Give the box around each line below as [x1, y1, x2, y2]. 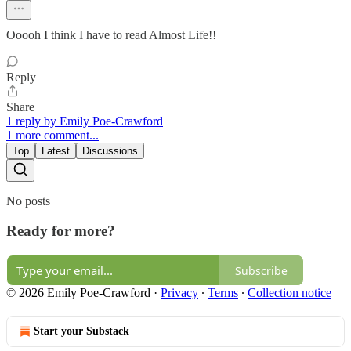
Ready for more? [6, 223, 115, 240]
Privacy [161, 286, 198, 300]
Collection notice [248, 286, 331, 300]
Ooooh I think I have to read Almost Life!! [6, 27, 216, 42]
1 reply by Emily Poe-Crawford [6, 114, 163, 128]
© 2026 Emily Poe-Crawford [6, 286, 150, 300]
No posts [6, 194, 50, 208]
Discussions [82, 144, 138, 157]
